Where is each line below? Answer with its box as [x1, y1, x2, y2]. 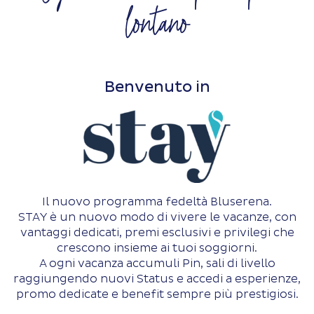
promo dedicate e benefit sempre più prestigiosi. [15, 287, 299, 301]
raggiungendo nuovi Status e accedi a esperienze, [13, 271, 301, 286]
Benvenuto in [104, 77, 210, 97]
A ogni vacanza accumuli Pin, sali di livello [39, 256, 275, 271]
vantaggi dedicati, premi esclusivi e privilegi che [20, 225, 294, 240]
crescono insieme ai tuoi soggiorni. [57, 240, 257, 255]
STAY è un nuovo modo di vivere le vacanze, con [18, 210, 296, 224]
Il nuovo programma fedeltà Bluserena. [42, 194, 272, 209]
